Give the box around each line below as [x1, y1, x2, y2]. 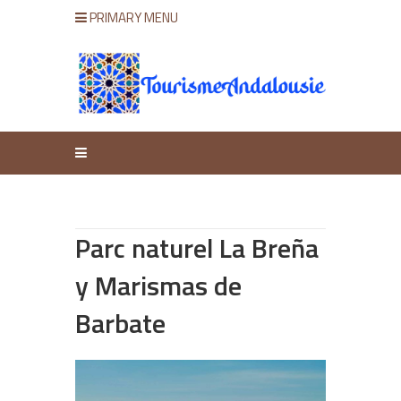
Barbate [75, 302, 166, 344]
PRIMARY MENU [87, 7, 178, 28]
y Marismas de [75, 264, 242, 306]
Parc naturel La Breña [75, 226, 319, 269]
